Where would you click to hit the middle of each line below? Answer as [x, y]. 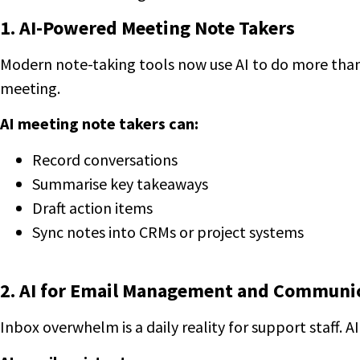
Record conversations [105, 159]
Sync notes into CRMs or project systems [168, 231]
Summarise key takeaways [120, 183]
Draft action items [92, 207]
